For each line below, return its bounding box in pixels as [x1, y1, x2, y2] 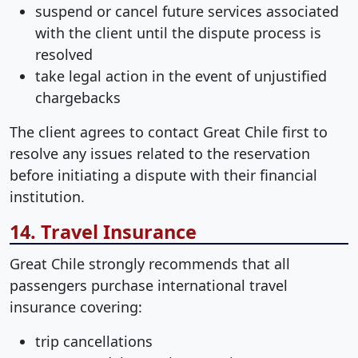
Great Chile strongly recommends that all [10, 254, 290, 274]
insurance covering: [10, 297, 142, 317]
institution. [10, 187, 85, 206]
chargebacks [35, 88, 121, 107]
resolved [35, 45, 93, 64]
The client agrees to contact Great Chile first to [10, 122, 328, 141]
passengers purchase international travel [10, 276, 288, 296]
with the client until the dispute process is [35, 23, 321, 42]
